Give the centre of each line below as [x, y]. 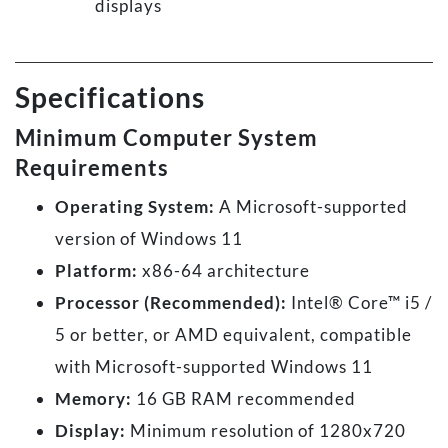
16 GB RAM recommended [244, 399]
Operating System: [135, 207]
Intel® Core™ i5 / [359, 303]
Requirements [92, 168]
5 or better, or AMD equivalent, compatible [233, 335]
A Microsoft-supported [311, 207]
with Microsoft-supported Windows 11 [214, 367]
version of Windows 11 [149, 239]
